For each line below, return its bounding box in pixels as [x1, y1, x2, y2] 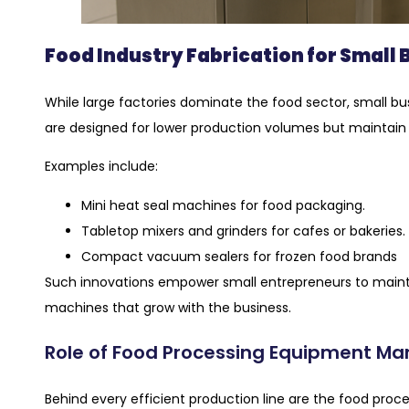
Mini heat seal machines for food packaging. [81, 195, 365, 215]
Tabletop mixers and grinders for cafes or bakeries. [81, 221, 405, 240]
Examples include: [45, 157, 158, 176]
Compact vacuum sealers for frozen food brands [81, 246, 397, 266]
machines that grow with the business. [45, 298, 291, 317]
